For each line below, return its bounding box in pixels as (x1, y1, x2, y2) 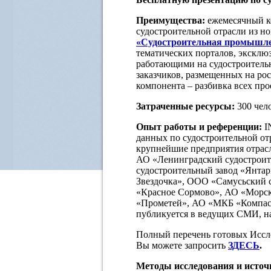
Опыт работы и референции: (136, 121, 264, 132)
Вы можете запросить (136, 240, 228, 250)
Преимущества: (136, 15, 205, 25)
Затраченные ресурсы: (136, 100, 235, 111)
